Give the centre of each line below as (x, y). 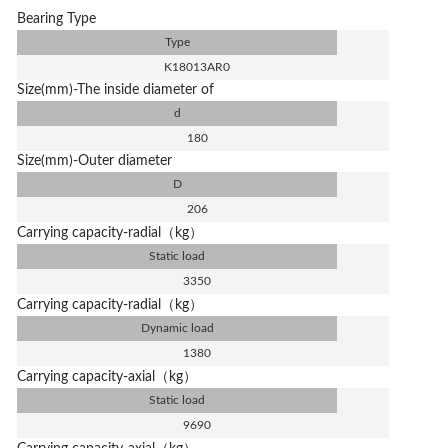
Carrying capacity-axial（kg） (107, 377)
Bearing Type (57, 19)
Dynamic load (177, 328)
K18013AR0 (197, 67)
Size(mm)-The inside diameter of (116, 90)
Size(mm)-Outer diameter (95, 161)
